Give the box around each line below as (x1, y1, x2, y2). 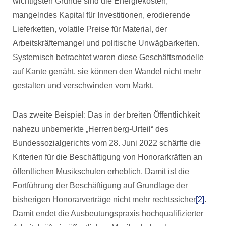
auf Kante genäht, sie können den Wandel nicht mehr (13, 67, 201, 76)
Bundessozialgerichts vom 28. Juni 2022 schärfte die (13, 139, 201, 147)
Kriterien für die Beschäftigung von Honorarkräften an (13, 153, 202, 161)
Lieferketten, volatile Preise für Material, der (13, 25, 167, 33)
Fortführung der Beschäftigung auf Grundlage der (13, 181, 188, 190)
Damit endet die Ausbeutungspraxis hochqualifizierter (13, 209, 203, 218)
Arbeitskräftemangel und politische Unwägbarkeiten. (13, 39, 199, 47)
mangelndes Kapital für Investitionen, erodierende (13, 11, 190, 19)
